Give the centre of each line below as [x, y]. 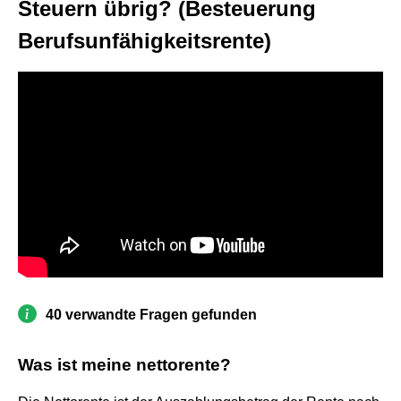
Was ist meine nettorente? [124, 364]
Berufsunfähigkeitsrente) [145, 41]
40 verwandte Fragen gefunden [151, 314]
